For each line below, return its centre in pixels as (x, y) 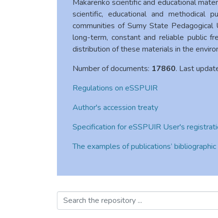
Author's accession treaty (115, 107)
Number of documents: (112, 68)
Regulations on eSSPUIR (115, 88)
